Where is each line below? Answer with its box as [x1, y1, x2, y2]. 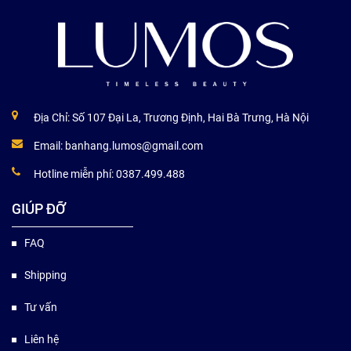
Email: [34, 139, 65, 153]
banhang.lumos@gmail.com [65, 139, 203, 153]
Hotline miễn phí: [34, 168, 116, 181]
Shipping [24, 269, 67, 282]
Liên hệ [24, 333, 59, 346]
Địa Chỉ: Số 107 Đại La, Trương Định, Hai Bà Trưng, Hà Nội [34, 111, 309, 125]
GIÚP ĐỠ [12, 201, 65, 218]
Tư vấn [24, 301, 57, 314]
